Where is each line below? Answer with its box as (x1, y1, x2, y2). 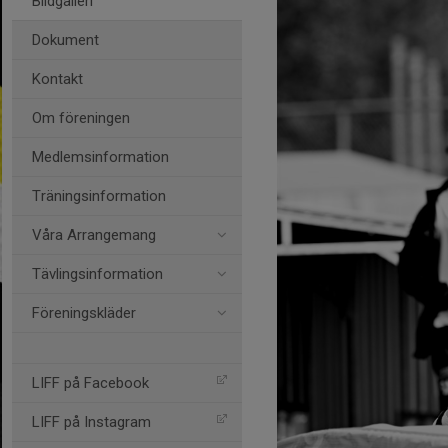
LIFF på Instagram (32, 413, 151, 431)
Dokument (32, 31, 99, 49)
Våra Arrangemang (32, 226, 156, 244)
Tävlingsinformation (32, 265, 163, 283)
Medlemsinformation (32, 148, 169, 166)
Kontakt (32, 70, 83, 88)
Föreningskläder (32, 304, 136, 322)
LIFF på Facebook (32, 374, 149, 392)
